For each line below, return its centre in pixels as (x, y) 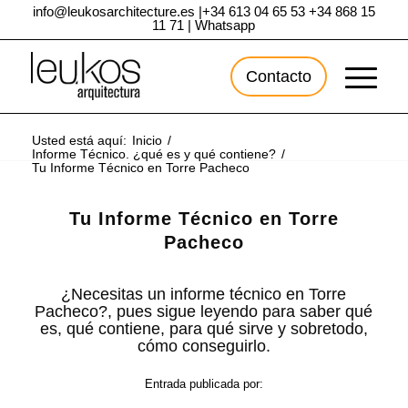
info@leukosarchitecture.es (113, 11)
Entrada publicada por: (204, 384)
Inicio (147, 140)
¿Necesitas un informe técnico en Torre (204, 294)
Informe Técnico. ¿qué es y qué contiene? (153, 153)
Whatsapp (225, 25)
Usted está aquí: (79, 140)
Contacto (279, 76)
